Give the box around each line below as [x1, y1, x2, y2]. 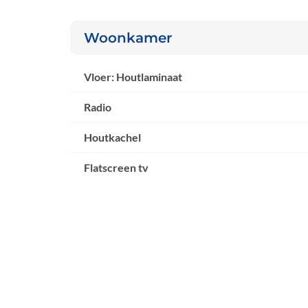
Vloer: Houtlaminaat [84, 70, 182, 84]
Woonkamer [84, 30, 172, 47]
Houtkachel [84, 131, 141, 144]
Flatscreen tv [84, 161, 148, 175]
